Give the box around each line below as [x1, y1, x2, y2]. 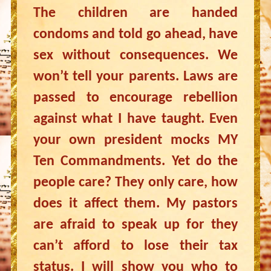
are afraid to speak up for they [33, 218, 238, 232]
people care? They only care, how [33, 175, 238, 190]
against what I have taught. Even [33, 112, 238, 126]
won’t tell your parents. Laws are [33, 70, 238, 84]
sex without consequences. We [33, 48, 238, 63]
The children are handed [33, 6, 238, 21]
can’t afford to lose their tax [33, 239, 238, 253]
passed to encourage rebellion [33, 91, 238, 105]
